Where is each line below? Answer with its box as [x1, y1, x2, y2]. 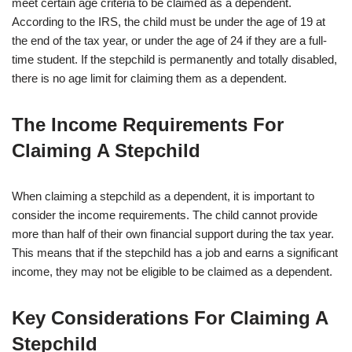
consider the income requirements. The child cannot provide [12, 208, 317, 222]
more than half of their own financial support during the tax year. [12, 227, 334, 241]
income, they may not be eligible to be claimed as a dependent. [12, 265, 332, 279]
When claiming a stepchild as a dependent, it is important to [12, 189, 314, 203]
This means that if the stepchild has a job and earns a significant [12, 246, 338, 260]
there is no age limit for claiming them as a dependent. [12, 71, 287, 86]
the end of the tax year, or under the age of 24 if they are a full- [12, 34, 327, 48]
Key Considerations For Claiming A [12, 307, 328, 329]
